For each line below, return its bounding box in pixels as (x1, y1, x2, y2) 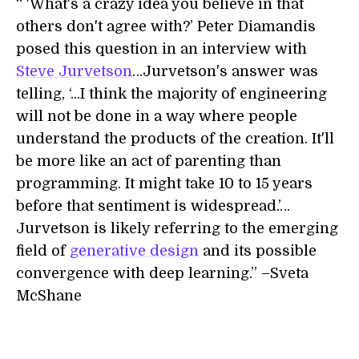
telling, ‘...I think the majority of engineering (16, 86, 327, 102)
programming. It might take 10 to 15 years (16, 175, 313, 192)
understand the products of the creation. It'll (16, 131, 334, 147)
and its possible (199, 243, 317, 259)
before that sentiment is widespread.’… (16, 198, 290, 214)
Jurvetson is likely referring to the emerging (16, 220, 338, 236)
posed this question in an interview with (16, 41, 307, 57)
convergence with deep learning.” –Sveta (16, 265, 309, 281)
